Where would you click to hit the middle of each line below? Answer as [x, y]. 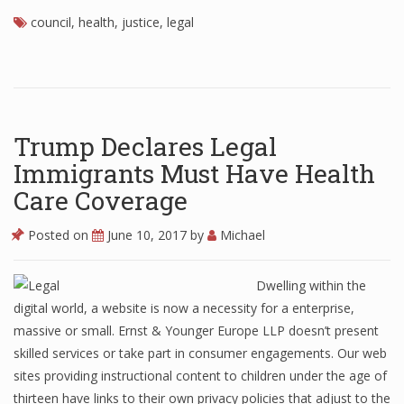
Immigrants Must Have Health [194, 174]
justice [141, 22]
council [51, 22]
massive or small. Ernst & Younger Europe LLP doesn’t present [196, 331]
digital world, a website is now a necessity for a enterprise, [184, 308]
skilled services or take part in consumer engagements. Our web [200, 353]
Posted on [58, 235]
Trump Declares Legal [145, 147]
